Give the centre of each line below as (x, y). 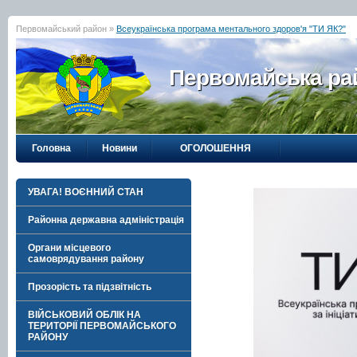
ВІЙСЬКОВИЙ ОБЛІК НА (84, 315)
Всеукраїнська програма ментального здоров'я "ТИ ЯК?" (231, 29)
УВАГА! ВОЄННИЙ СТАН (86, 192)
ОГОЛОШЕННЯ (216, 148)
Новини (119, 148)
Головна (51, 148)
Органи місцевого (69, 248)
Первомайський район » (66, 29)
